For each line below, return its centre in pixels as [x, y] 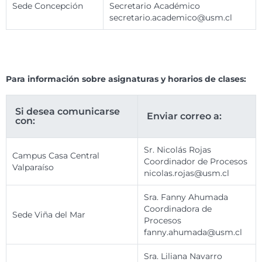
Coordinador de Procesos [196, 162]
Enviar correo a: [184, 116]
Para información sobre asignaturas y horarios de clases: [126, 79]
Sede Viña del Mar [49, 215]
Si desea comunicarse [68, 112]
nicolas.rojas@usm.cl [187, 173]
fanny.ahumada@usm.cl [193, 232]
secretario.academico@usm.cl [171, 18]
